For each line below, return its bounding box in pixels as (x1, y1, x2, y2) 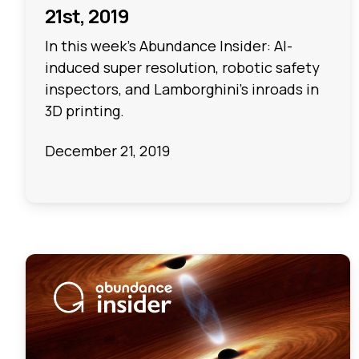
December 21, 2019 (45, 140, 170, 160)
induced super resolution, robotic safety (45, 58, 320, 78)
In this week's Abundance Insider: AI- (45, 36, 292, 56)
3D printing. (45, 101, 124, 121)
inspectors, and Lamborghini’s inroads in (45, 79, 319, 99)
